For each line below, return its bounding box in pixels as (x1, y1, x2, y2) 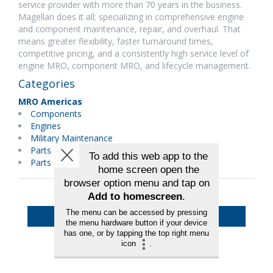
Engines (30, 120, 61, 132)
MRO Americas (18, 96, 82, 107)
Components (30, 108, 82, 119)
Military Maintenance (30, 132, 113, 144)
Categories (18, 76, 75, 91)
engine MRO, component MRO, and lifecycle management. (18, 60, 250, 71)
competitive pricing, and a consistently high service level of (18, 48, 249, 59)
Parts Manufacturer (30, 157, 107, 168)
